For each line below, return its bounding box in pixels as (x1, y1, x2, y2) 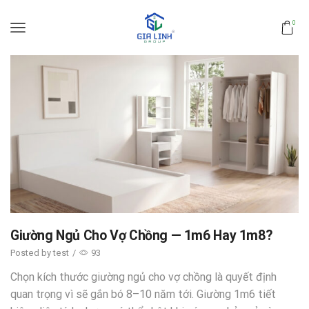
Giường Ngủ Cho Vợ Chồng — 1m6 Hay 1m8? (10, 228, 272, 244)
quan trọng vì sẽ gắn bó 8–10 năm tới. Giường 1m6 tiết (10, 287, 276, 301)
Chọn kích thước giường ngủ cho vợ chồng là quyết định (10, 270, 277, 283)
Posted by (10, 247, 53, 258)
